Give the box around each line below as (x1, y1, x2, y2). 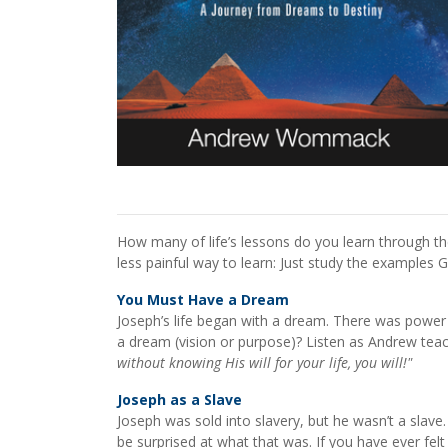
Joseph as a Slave (117, 390, 242, 409)
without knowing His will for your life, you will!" (117, 353, 412, 372)
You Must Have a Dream (117, 290, 289, 309)
